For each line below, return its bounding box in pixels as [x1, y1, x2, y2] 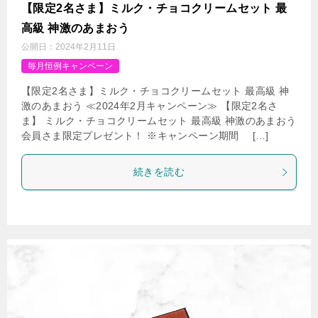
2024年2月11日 [55, 42, 116, 53]
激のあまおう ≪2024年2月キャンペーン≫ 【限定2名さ [21, 100, 278, 112]
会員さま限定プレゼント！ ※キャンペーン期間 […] [21, 130, 269, 142]
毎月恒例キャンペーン [28, 61, 113, 72]
